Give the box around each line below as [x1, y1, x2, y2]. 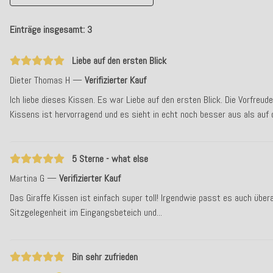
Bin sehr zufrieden [72, 250, 138, 263]
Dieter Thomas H [10, 74, 73, 87]
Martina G [10, 172, 47, 185]
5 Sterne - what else [72, 152, 148, 165]
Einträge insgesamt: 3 [10, 23, 92, 36]
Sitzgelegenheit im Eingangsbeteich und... [10, 206, 162, 219]
